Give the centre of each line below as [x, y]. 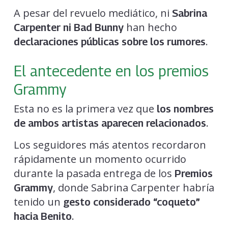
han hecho [150, 27]
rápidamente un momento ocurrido [100, 159]
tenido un [37, 202]
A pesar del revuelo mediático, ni [93, 13]
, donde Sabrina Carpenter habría [133, 187]
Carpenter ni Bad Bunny [68, 27]
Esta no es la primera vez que [85, 108]
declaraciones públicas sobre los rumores [109, 41]
